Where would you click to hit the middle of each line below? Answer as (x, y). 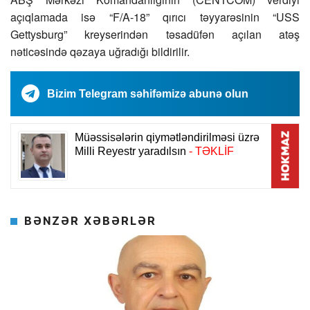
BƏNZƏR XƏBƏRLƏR (90, 221)
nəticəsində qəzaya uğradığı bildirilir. (100, 52)
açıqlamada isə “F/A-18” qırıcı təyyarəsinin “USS (155, 17)
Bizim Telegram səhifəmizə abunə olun (148, 94)
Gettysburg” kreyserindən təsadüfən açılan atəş (155, 35)
